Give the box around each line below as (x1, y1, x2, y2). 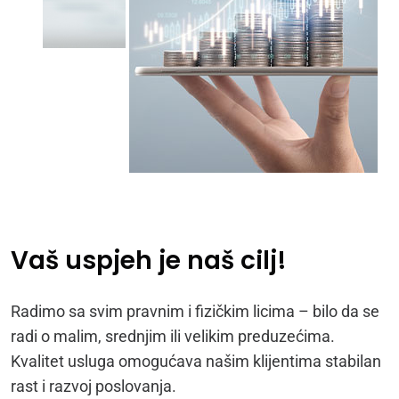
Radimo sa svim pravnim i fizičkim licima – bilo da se (11, 302, 379, 322)
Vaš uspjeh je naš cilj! (11, 243, 287, 279)
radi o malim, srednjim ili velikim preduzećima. (11, 327, 335, 346)
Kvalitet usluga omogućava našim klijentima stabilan (11, 352, 381, 371)
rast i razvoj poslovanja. (11, 377, 176, 396)
